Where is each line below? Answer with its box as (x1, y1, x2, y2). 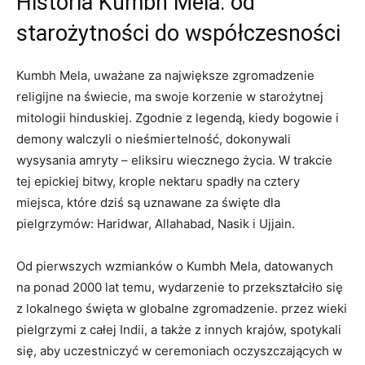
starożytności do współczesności (16, 20, 341, 46)
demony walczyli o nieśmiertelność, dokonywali (16, 130, 291, 147)
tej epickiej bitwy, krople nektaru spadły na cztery (16, 173, 300, 189)
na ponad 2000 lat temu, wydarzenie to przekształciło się (16, 279, 343, 295)
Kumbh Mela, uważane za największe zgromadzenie (16, 67, 314, 83)
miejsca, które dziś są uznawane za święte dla (16, 194, 280, 210)
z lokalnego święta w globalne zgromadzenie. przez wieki (16, 300, 347, 316)
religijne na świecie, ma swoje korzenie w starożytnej (16, 88, 323, 104)
